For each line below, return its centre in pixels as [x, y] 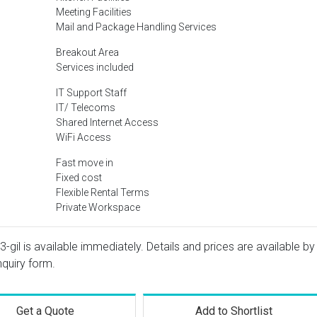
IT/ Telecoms [86, 108]
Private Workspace [98, 207]
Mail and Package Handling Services [136, 27]
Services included [95, 67]
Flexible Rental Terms [103, 192]
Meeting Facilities [94, 12]
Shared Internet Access [107, 122]
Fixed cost [79, 178]
